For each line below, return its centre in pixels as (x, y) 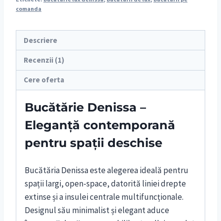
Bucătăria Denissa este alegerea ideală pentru (107, 170)
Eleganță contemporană (100, 125)
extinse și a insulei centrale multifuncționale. (104, 197)
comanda (29, 9)
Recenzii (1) (44, 60)
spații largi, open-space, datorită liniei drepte (105, 184)
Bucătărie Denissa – (85, 108)
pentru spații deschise (93, 143)
